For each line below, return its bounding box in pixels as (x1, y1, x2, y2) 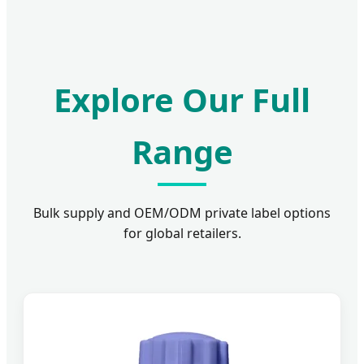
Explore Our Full (54, 77, 310, 123)
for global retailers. (123, 224, 241, 243)
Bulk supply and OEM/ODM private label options (33, 204, 331, 223)
